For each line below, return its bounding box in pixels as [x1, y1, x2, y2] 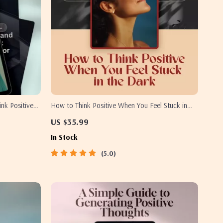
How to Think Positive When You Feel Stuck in [51, 101, 187, 110]
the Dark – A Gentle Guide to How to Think [51, 111, 179, 121]
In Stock [51, 132, 78, 142]
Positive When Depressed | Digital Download [51, 122, 185, 132]
